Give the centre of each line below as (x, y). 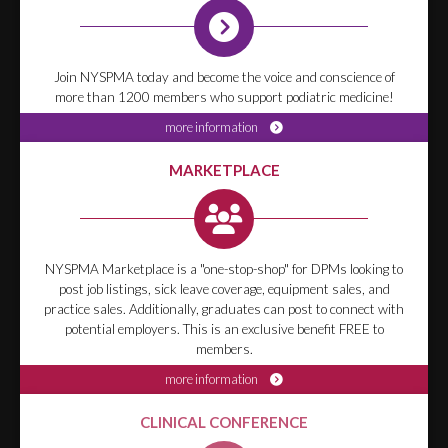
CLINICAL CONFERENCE (224, 422)
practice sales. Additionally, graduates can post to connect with (224, 309)
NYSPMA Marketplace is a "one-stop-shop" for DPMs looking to (224, 269)
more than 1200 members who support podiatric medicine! (224, 97)
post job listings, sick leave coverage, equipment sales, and (224, 289)
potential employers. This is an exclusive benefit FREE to (224, 329)
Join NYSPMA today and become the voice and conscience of (224, 77)
